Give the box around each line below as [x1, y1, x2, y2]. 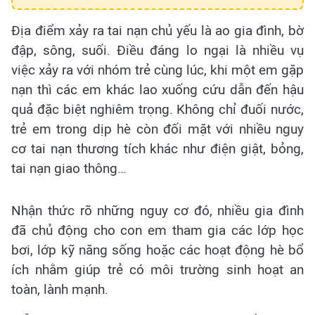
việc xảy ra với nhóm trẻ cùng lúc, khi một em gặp [11, 62, 304, 79]
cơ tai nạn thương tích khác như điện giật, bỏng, [11, 141, 304, 157]
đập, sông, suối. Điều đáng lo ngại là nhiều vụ [11, 42, 304, 59]
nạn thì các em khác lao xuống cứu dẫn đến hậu [11, 82, 304, 98]
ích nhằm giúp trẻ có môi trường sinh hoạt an [11, 262, 304, 278]
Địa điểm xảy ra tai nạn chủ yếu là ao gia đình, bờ [11, 22, 304, 39]
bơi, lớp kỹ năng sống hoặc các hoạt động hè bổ [11, 242, 304, 259]
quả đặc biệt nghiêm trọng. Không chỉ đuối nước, [11, 101, 304, 118]
